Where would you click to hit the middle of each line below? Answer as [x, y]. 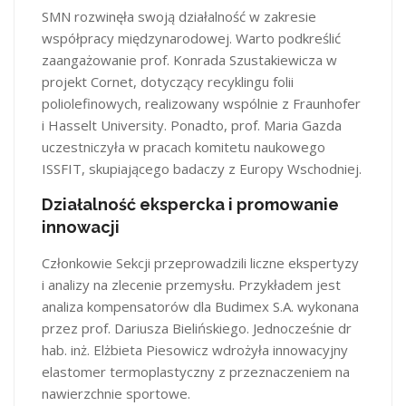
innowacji [81, 227]
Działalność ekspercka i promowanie [190, 204]
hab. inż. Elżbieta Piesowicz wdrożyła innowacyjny [195, 349]
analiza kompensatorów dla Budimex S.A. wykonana [200, 306]
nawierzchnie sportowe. [116, 393]
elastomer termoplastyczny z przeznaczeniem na [196, 371]
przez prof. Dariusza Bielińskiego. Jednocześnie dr [197, 328]
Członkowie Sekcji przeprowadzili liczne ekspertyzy [200, 262]
